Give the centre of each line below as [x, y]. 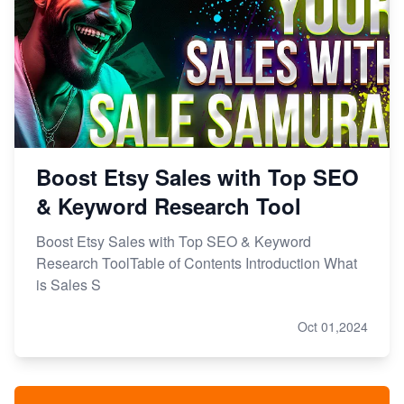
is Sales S [69, 284]
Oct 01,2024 [333, 326]
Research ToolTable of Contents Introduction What [197, 262]
